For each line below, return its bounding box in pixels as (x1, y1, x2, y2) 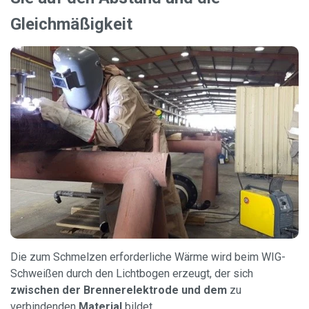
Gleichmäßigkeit (10, 14, 132, 34)
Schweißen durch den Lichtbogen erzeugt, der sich (10, 267, 253, 281)
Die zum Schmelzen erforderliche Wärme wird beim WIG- (10, 250, 286, 264)
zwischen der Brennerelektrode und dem (10, 283, 227, 297)
